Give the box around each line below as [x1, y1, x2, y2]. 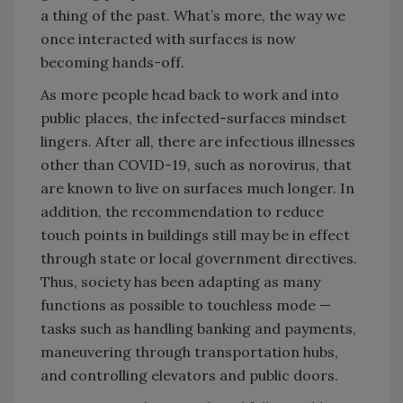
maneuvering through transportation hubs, [40, 343, 338, 362]
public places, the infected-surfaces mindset [40, 109, 346, 128]
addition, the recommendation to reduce [40, 202, 324, 221]
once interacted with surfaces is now [40, 30, 296, 49]
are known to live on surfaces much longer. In [40, 179, 354, 198]
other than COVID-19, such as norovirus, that [40, 156, 352, 175]
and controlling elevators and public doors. [40, 366, 338, 385]
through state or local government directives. [40, 249, 357, 268]
